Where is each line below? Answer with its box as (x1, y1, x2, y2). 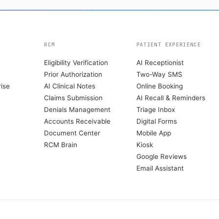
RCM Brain (44, 141, 78, 149)
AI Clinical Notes (44, 82, 96, 90)
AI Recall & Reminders (136, 94, 205, 102)
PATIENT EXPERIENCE (136, 41, 201, 48)
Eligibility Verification (44, 59, 109, 66)
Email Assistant (136, 164, 184, 172)
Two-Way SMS (136, 70, 182, 78)
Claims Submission (44, 94, 103, 102)
